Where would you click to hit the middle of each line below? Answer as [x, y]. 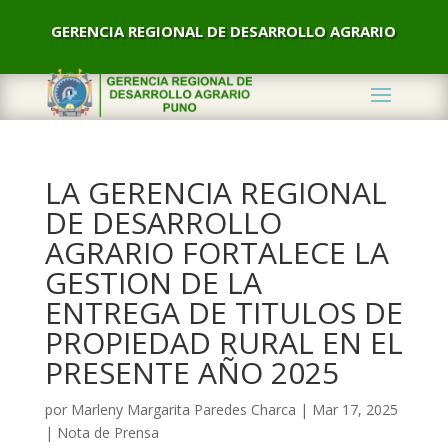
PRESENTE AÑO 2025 [191, 372]
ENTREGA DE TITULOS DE [223, 312]
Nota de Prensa [107, 432]
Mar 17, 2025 [354, 409]
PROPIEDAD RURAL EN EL [223, 342]
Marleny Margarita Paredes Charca [183, 409]
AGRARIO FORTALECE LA [216, 252]
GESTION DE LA [153, 282]
